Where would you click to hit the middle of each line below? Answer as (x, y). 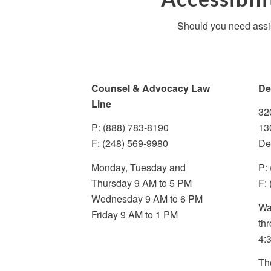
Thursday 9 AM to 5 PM (141, 183)
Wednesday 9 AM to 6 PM (147, 198)
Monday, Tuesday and (138, 167)
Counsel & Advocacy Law (150, 88)
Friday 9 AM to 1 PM (134, 214)
